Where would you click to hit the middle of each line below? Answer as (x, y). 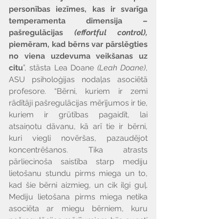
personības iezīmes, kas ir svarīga (78, 9)
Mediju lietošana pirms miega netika (78, 197)
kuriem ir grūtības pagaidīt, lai (78, 115)
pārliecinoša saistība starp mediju (78, 162)
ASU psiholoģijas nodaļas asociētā (78, 80)
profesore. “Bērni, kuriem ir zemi (78, 91)
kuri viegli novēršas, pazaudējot (78, 138)
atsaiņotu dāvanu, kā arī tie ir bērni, (78, 127)
